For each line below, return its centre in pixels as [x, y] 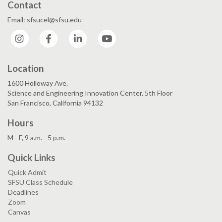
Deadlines [23, 192]
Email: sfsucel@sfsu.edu [45, 20]
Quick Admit [27, 172]
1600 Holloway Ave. [38, 83]
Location [26, 68]
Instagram [46, 34]
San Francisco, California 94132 [55, 103]
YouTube [132, 34]
